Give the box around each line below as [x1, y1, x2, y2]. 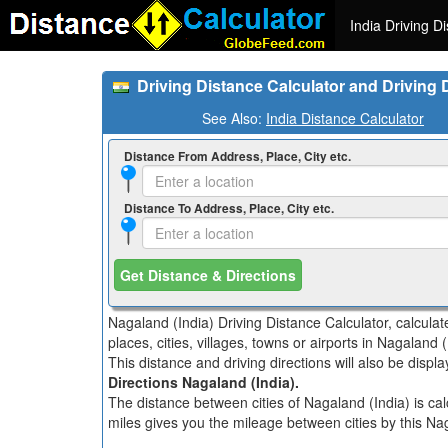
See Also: [202, 108, 266, 128]
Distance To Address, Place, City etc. [124, 200, 334, 217]
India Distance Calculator [266, 108, 424, 128]
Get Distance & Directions [120, 265, 296, 285]
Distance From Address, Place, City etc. [124, 148, 351, 165]
